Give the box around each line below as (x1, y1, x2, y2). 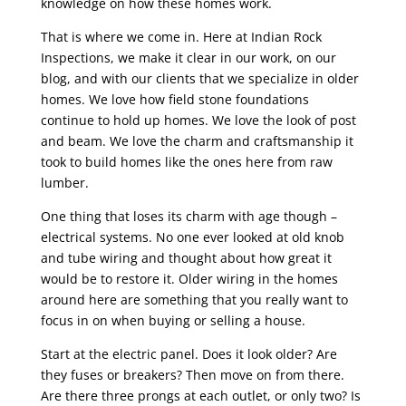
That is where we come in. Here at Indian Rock (40, 28, 322, 45)
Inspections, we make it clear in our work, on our (40, 49, 336, 66)
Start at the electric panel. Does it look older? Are (40, 345, 337, 362)
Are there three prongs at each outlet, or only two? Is (40, 387, 361, 404)
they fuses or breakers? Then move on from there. (40, 366, 344, 383)
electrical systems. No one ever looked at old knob (40, 228, 344, 246)
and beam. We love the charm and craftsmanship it (40, 132, 353, 150)
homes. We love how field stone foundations (40, 91, 309, 108)
